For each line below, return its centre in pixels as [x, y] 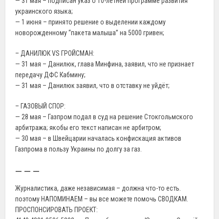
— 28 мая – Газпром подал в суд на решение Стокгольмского [104, 117]
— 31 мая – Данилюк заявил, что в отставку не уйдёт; [93, 86]
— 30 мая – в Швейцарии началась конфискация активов [99, 138]
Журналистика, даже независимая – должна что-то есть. [98, 188]
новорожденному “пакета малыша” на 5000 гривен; [90, 33]
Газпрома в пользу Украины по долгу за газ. [79, 149]
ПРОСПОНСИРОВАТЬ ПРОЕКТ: [57, 210]
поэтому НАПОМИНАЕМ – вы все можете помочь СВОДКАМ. [102, 199]
